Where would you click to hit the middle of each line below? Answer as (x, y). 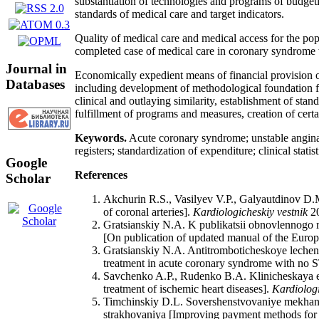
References (101, 174)
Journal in (36, 68)
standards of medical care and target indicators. (179, 14)
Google (26, 163)
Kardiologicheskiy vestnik (250, 211)
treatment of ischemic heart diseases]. (188, 288)
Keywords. (101, 137)
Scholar (28, 179)
